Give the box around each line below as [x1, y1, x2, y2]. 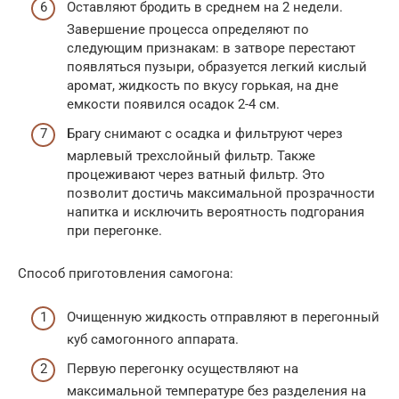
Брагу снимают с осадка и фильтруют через [67, 126, 343, 142]
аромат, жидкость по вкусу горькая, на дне [67, 77, 338, 94]
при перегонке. [67, 223, 162, 239]
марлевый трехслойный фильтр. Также [67, 148, 315, 164]
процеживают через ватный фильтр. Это [67, 167, 325, 183]
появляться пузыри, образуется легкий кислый [67, 58, 367, 75]
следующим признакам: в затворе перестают [67, 39, 355, 56]
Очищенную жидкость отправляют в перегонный [67, 308, 379, 325]
